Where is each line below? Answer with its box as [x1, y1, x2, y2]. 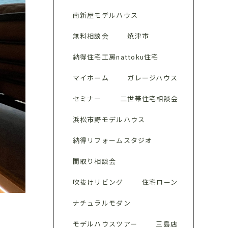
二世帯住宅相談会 [120, 94, 179, 103]
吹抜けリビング [72, 177, 124, 187]
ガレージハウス [127, 73, 178, 82]
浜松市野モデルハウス [72, 115, 146, 124]
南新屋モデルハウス [72, 10, 138, 20]
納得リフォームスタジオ [72, 135, 153, 145]
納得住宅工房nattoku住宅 [72, 52, 159, 62]
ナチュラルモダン [72, 198, 131, 208]
